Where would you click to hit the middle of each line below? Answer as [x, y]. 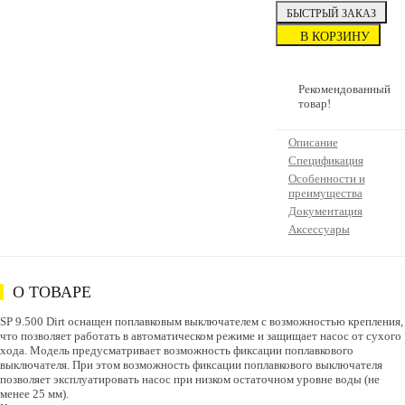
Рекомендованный [344, 89]
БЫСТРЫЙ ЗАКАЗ [331, 14]
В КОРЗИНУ [334, 37]
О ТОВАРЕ [52, 292]
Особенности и [326, 179]
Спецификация [325, 160]
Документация [325, 211]
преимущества [325, 193]
